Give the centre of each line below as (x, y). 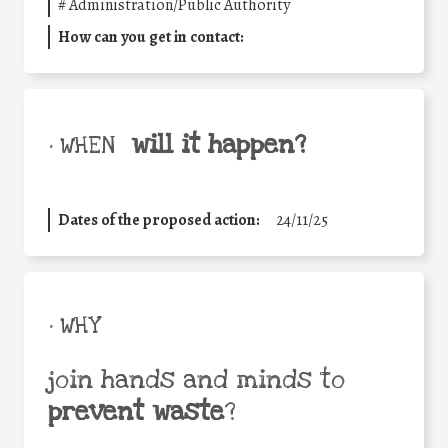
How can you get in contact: (151, 36)
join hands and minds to (196, 379)
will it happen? (218, 144)
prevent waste (136, 411)
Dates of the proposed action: (159, 219)
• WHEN (81, 145)
